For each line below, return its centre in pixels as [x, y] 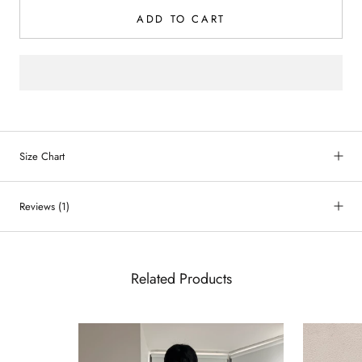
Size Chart [42, 156]
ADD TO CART [181, 19]
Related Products [181, 278]
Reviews [39, 206]
